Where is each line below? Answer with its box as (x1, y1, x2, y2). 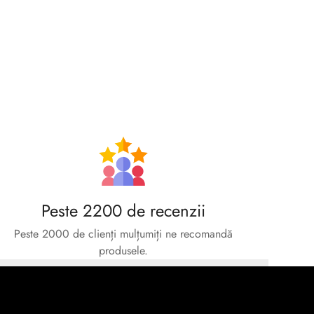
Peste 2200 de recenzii (41, 198, 205, 224)
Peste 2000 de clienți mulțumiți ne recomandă (14, 226, 233, 243)
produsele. (99, 243, 148, 259)
